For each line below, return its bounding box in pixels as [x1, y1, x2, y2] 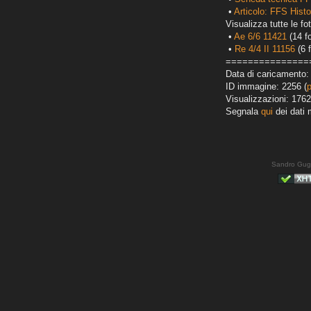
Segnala [226, 106, 261, 117]
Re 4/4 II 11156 [235, 44, 295, 55]
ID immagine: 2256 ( [226, 81, 307, 92]
